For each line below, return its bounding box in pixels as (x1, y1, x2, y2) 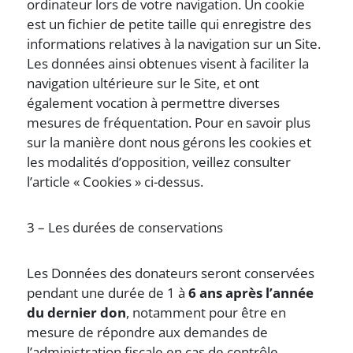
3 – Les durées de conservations (27, 218, 224, 236)
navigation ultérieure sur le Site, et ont (27, 74, 260, 92)
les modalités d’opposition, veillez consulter (27, 153, 292, 171)
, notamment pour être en (126, 303, 287, 321)
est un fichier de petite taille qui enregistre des (27, 15, 312, 33)
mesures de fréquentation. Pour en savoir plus (27, 113, 311, 132)
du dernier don (27, 303, 127, 321)
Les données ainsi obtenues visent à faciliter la (27, 54, 310, 72)
